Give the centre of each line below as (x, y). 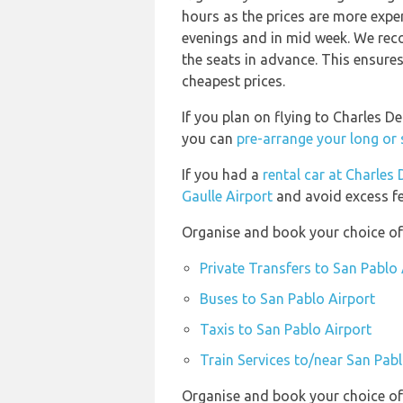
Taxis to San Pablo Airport (286, 329)
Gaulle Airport (227, 196)
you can (209, 139)
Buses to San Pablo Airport (287, 299)
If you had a (222, 175)
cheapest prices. (233, 81)
